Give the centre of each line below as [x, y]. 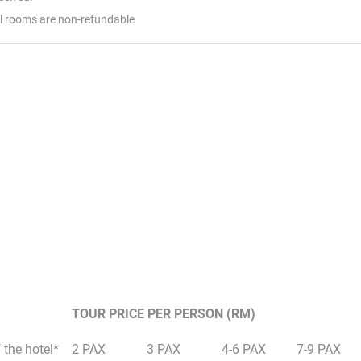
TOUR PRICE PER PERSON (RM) [164, 314]
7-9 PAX [319, 350]
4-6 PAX [244, 350]
